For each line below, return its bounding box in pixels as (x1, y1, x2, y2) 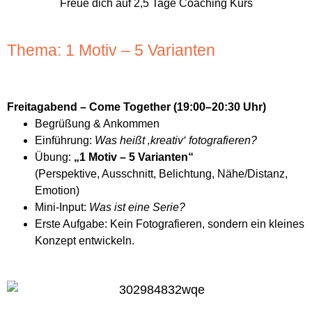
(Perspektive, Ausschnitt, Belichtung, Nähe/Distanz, (35, 168, 288, 180)
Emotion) (35, 185, 79, 197)
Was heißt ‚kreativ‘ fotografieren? (95, 134, 257, 147)
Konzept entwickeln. (35, 235, 134, 247)
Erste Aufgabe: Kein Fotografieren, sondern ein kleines (35, 218, 304, 231)
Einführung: (35, 134, 95, 147)
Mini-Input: (35, 201, 89, 214)
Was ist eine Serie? (89, 201, 185, 214)
